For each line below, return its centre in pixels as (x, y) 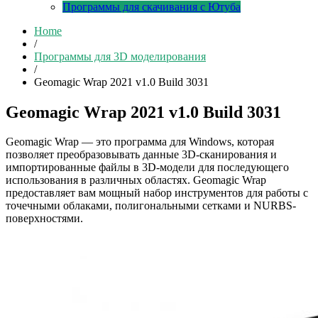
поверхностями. (44, 219)
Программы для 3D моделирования (120, 56)
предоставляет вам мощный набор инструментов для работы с (157, 193)
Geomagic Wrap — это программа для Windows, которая (140, 142)
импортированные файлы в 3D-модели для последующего (147, 168)
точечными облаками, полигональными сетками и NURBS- (151, 206)
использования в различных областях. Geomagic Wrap (136, 180)
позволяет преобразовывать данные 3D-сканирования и (141, 155)
